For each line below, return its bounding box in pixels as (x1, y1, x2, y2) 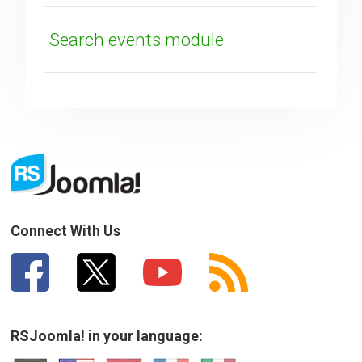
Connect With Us (11, 221, 121, 239)
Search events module (49, 28, 225, 50)
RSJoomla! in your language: (11, 326, 204, 344)
